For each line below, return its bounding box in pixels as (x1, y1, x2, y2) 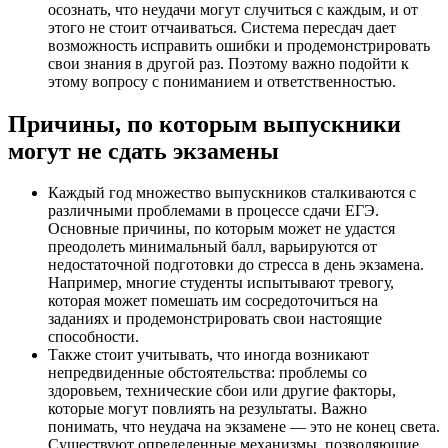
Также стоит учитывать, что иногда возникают (48, 346, 369, 364)
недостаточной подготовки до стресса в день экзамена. (48, 256, 424, 274)
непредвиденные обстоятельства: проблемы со (48, 364, 367, 382)
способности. (48, 328, 139, 346)
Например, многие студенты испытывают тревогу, (48, 274, 394, 292)
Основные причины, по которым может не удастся (48, 220, 395, 238)
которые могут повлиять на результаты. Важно (48, 400, 367, 418)
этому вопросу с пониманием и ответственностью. (48, 72, 396, 90)
